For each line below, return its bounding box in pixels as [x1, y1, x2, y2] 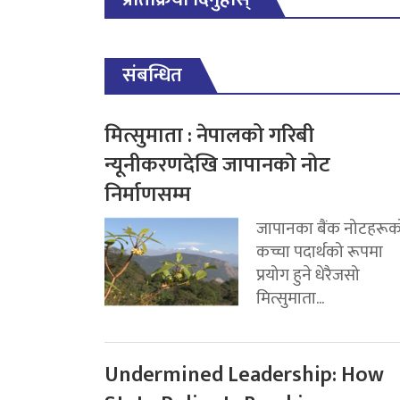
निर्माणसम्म [104, 177, 191, 213]
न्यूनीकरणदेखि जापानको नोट [104, 147, 330, 184]
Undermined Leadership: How [104, 357, 384, 394]
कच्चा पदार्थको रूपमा [256, 237, 383, 267]
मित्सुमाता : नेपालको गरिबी [104, 118, 314, 154]
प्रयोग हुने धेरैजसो [256, 261, 360, 290]
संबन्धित [122, 59, 182, 93]
